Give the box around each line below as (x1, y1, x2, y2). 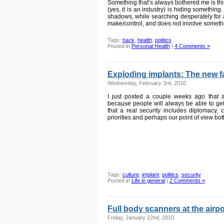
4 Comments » (174, 43, 210, 49)
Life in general (131, 177, 165, 183)
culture (122, 171, 139, 177)
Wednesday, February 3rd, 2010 (107, 80, 186, 86)
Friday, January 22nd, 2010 (107, 214, 174, 220)
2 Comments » (169, 177, 205, 183)
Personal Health (131, 43, 170, 49)
